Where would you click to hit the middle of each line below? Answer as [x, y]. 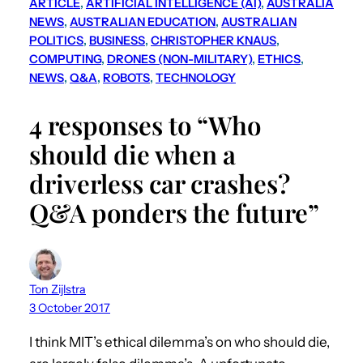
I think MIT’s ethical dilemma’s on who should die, [179, 342]
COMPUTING [65, 59]
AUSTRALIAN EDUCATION [143, 21]
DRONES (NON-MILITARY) [179, 59]
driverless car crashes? [160, 183]
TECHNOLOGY [196, 77]
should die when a [132, 154]
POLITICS [56, 40]
